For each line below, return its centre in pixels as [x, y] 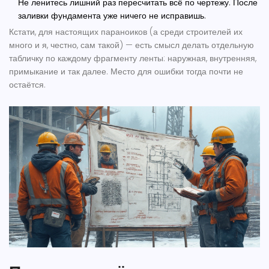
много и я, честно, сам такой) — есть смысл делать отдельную [131, 45]
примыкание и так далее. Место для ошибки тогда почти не [126, 72]
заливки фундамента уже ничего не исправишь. [112, 16]
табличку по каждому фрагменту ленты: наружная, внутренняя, [133, 59]
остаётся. [27, 85]
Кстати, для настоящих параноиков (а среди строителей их [126, 32]
